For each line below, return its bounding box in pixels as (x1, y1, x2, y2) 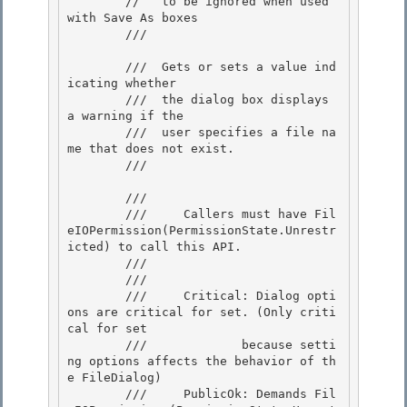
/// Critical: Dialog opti (67, 289, 125, 303)
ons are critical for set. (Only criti (67, 305, 336, 320)
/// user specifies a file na (67, 125, 125, 140)
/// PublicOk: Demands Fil (67, 387, 125, 402)
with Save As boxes (67, 11, 205, 25)
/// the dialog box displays (67, 93, 125, 107)
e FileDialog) (67, 371, 162, 385)
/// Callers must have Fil (67, 207, 125, 222)
